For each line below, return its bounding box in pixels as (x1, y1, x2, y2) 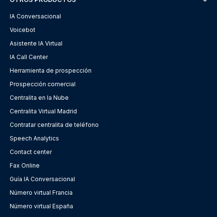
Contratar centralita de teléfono (10, 121, 99, 129)
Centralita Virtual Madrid (10, 108, 77, 115)
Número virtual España (10, 202, 73, 210)
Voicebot (10, 26, 35, 34)
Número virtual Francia (10, 189, 73, 197)
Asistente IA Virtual (10, 40, 62, 47)
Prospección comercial (10, 80, 76, 88)
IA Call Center (10, 53, 48, 61)
